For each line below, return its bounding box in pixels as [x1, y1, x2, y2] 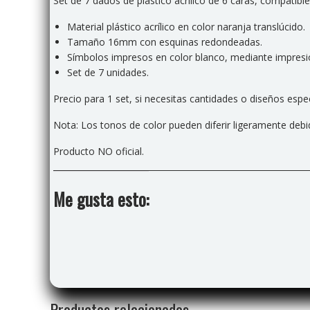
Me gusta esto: [53, 185, 149, 212]
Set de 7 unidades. [67, 65, 149, 79]
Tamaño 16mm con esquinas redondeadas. [67, 35, 262, 48]
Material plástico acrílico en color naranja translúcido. [67, 19, 305, 33]
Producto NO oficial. [53, 144, 144, 158]
